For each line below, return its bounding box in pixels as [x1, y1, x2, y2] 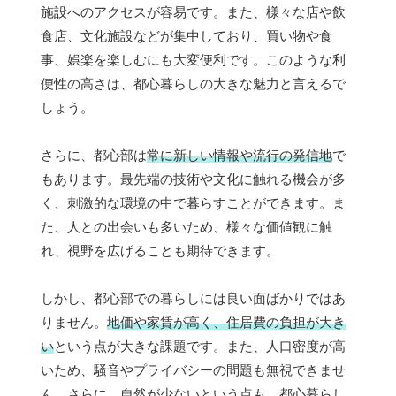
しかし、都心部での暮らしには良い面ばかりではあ [41, 290, 346, 306]
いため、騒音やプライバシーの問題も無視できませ [41, 362, 346, 377]
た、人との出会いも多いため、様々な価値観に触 [41, 218, 332, 234]
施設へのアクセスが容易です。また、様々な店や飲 [41, 4, 346, 19]
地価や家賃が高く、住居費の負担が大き [107, 314, 346, 330]
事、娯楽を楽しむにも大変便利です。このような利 [41, 51, 346, 67]
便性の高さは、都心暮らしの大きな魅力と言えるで [41, 75, 346, 91]
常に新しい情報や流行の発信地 [147, 147, 332, 163]
